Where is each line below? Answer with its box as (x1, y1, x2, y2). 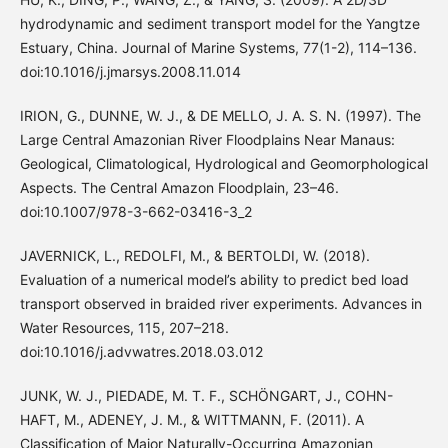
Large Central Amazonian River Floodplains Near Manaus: (19, 130, 395, 148)
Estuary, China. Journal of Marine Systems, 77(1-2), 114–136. (19, 38, 417, 56)
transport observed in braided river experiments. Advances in (19, 294, 422, 312)
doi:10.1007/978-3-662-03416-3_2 (19, 202, 252, 220)
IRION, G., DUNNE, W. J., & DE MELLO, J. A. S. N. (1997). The (19, 106, 421, 124)
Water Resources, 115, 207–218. (19, 318, 229, 336)
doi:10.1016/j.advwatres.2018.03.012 (19, 342, 263, 360)
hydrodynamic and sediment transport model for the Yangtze (19, 14, 420, 32)
